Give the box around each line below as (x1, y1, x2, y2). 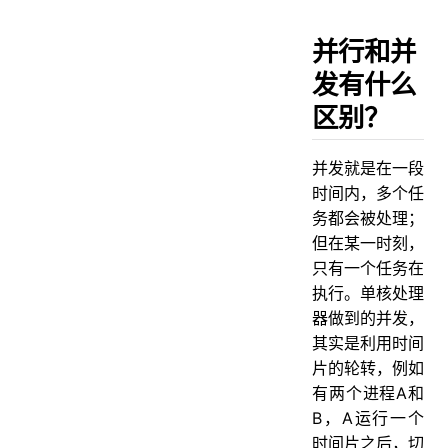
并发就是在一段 (312, 157, 424, 178)
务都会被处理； (312, 207, 424, 228)
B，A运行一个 (312, 407, 424, 428)
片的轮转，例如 (312, 357, 424, 378)
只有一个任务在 (312, 257, 424, 278)
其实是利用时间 (312, 332, 424, 353)
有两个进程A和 (312, 382, 424, 403)
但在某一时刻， (312, 232, 424, 253)
